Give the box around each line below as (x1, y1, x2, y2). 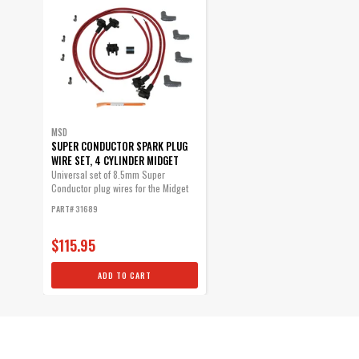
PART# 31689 (50, 203, 98, 216)
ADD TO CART (97, 269, 151, 282)
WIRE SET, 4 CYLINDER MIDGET (50, 152, 179, 169)
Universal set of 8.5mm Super (50, 167, 165, 182)
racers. (50, 195, 79, 209)
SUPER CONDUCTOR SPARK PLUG (50, 138, 188, 155)
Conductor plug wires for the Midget (50, 181, 188, 196)
